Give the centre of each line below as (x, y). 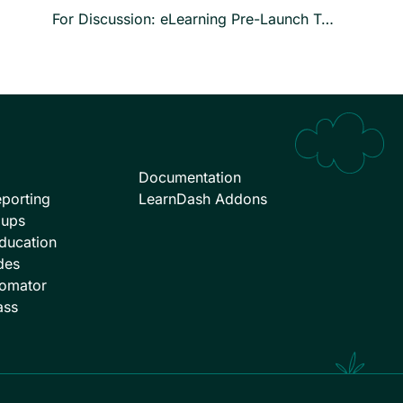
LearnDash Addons (203, 199)
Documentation (190, 177)
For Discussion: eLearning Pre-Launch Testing (327, 18)
